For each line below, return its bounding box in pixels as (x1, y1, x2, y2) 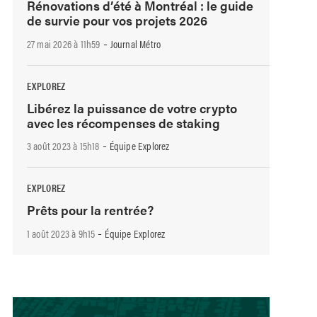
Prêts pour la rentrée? (26, 201, 154, 219)
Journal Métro (110, 35, 161, 51)
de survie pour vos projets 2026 (26, 11, 207, 29)
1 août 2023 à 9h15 (26, 225, 96, 241)
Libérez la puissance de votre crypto (26, 98, 237, 117)
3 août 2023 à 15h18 (26, 138, 100, 154)
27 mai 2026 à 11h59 (26, 35, 100, 51)
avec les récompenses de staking (26, 113, 220, 132)
